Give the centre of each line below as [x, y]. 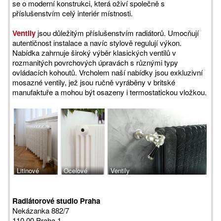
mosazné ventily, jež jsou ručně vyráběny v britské [94, 82]
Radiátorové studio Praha [56, 201]
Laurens [26, 190]
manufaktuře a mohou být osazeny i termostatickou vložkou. [110, 92]
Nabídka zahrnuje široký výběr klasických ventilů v [94, 53]
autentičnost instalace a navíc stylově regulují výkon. [97, 43]
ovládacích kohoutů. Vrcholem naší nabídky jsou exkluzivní [108, 72]
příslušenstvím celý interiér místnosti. [73, 13]
